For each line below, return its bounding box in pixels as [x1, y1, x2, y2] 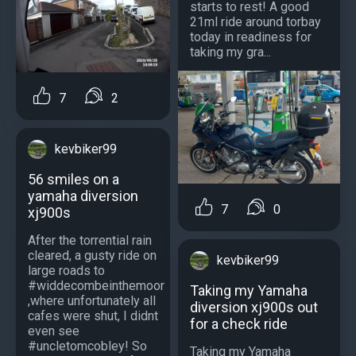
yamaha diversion [28, 187, 138, 204]
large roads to [28, 262, 105, 278]
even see [28, 323, 79, 339]
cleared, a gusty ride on [28, 247, 157, 263]
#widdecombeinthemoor [28, 277, 164, 293]
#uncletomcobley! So [28, 338, 147, 354]
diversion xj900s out [190, 298, 318, 315]
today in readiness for [190, 29, 311, 44]
